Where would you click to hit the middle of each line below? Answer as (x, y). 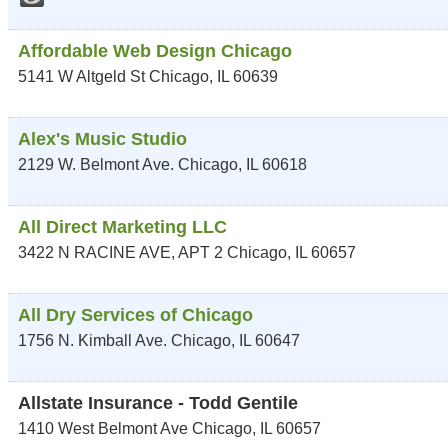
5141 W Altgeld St (81, 76)
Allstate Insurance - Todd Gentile (158, 403)
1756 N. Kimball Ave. (92, 340)
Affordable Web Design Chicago (155, 51)
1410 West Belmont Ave (103, 428)
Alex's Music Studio (102, 139)
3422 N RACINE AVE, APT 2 (120, 252)
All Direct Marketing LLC (122, 227)
